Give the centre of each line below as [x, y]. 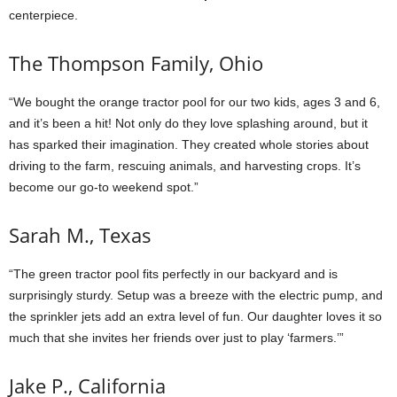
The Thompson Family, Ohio [136, 63]
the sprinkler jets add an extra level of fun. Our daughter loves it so [195, 316]
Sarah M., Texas [80, 235]
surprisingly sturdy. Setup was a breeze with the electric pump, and [196, 295]
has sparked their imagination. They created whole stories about [189, 144]
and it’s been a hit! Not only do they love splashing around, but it [188, 123]
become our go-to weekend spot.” [104, 187]
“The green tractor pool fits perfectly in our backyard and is [173, 274]
